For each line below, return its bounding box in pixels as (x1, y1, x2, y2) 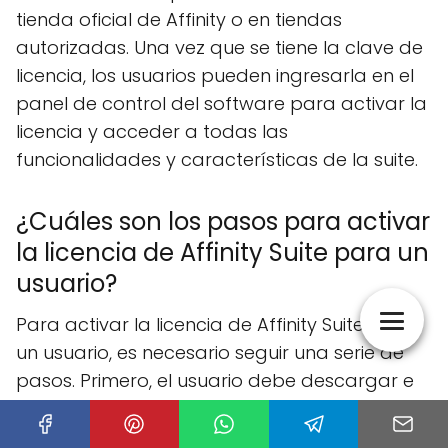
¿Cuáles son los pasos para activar (16, 205, 430, 238)
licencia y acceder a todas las (16, 119, 288, 144)
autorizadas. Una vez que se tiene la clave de (16, 35, 423, 60)
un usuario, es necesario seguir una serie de (16, 340, 404, 365)
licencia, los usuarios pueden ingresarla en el (16, 63, 414, 88)
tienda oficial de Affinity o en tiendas (16, 7, 342, 32)
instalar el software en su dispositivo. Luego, (16, 396, 406, 421)
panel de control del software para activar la (16, 91, 427, 116)
